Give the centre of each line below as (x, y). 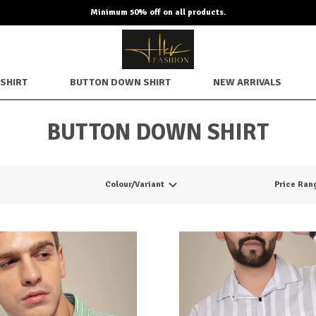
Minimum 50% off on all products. (158, 12)
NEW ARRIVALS (247, 82)
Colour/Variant (134, 185)
